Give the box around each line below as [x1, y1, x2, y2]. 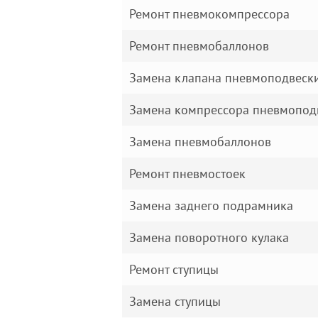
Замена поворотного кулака [129, 229, 289, 246]
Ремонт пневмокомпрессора [129, 6, 290, 22]
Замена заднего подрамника [129, 197, 293, 214]
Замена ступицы [129, 293, 221, 309]
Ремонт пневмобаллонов [129, 38, 269, 54]
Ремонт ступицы [129, 261, 219, 278]
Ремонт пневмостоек [129, 165, 246, 182]
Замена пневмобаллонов [129, 133, 271, 150]
